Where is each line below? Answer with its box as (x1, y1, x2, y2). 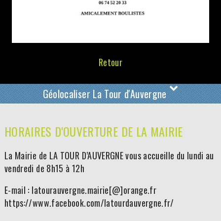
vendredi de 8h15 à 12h (4, 162, 84, 175)
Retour (98, 56, 123, 69)
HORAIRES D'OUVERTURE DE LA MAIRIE (4, 122, 183, 141)
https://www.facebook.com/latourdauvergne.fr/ (4, 196, 174, 210)
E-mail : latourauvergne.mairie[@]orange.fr (4, 184, 157, 197)
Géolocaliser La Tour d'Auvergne (42, 86, 170, 102)
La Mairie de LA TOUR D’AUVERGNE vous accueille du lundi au (4, 149, 214, 162)
